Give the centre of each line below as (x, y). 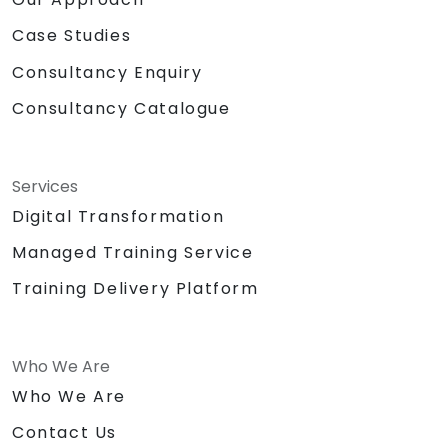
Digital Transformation (118, 216)
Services (45, 186)
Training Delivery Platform (135, 288)
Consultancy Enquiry (107, 72)
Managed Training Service (133, 252)
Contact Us (64, 432)
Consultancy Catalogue (121, 108)
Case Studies (72, 35)
